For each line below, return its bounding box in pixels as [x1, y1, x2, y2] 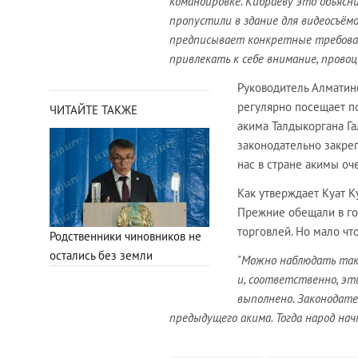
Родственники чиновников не [50, 228, 201, 244]
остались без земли [50, 247, 153, 263]
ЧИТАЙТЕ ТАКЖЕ [50, 102, 137, 118]
